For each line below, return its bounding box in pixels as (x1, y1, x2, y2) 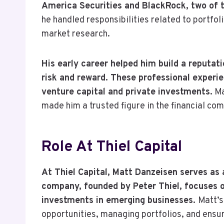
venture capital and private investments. (41, 86, 212, 98)
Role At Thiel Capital (41, 137, 182, 156)
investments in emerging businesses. (41, 194, 198, 206)
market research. (41, 28, 110, 40)
